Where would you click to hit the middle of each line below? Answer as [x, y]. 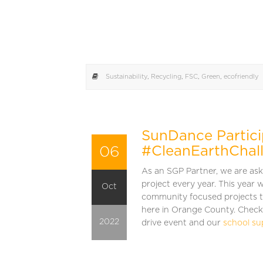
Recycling [166, 76]
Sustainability [127, 76]
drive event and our [182, 223]
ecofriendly [241, 76]
